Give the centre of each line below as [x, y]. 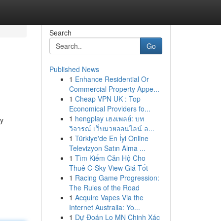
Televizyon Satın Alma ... [107, 148]
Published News [74, 69]
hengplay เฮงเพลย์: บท [109, 118]
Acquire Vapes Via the [109, 197]
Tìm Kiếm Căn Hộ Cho [110, 158]
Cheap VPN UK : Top [108, 99]
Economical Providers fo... [110, 109]
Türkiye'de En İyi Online [111, 138]
